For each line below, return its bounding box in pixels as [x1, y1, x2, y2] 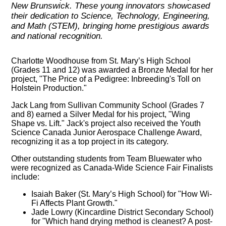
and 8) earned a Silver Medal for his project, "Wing [11, 110, 191, 119]
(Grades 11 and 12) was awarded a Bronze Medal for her [11, 66, 213, 75]
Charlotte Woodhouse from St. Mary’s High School [11, 56, 191, 66]
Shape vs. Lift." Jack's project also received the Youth [11, 119, 201, 128]
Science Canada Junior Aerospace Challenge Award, [11, 128, 202, 137]
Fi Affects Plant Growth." [31, 199, 118, 208]
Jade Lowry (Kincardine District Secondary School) [31, 208, 214, 217]
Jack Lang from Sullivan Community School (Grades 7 [11, 101, 205, 110]
